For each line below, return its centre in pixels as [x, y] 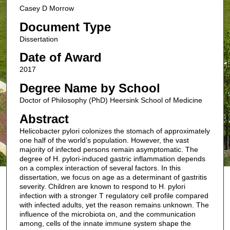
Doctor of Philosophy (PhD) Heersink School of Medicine [111, 100]
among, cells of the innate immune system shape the [105, 223]
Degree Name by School [90, 88]
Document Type [65, 27]
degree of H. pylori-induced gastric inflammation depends [112, 158]
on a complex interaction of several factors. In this [100, 168]
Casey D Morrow [46, 8]
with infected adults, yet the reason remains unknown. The [114, 205]
